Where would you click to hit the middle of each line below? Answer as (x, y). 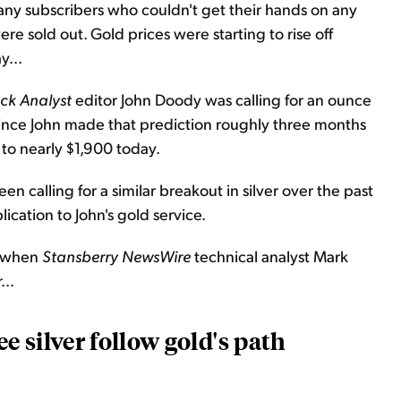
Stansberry (82, 256)
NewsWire (156, 256)
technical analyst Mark (269, 256)
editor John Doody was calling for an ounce (222, 99)
